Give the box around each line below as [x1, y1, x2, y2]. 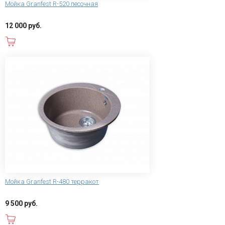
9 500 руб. [5, 199, 38, 207]
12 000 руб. [5, 22, 42, 30]
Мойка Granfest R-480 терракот [5, 177, 99, 185]
